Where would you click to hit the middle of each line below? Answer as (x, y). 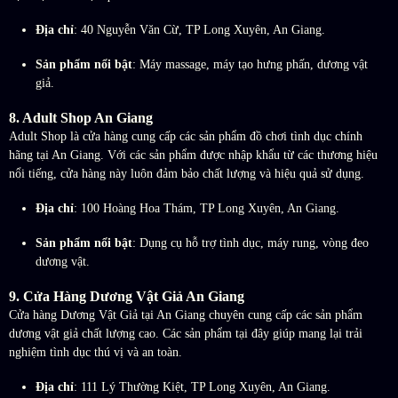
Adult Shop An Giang (88, 118)
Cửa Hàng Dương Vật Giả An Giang (134, 297)
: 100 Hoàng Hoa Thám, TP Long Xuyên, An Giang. (207, 209)
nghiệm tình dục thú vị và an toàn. (96, 353)
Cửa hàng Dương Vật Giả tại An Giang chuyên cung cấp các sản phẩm (186, 315)
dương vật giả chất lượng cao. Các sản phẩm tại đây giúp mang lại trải (186, 334)
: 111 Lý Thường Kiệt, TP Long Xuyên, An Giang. (202, 387)
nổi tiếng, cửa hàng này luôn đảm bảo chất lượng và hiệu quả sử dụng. (187, 174)
